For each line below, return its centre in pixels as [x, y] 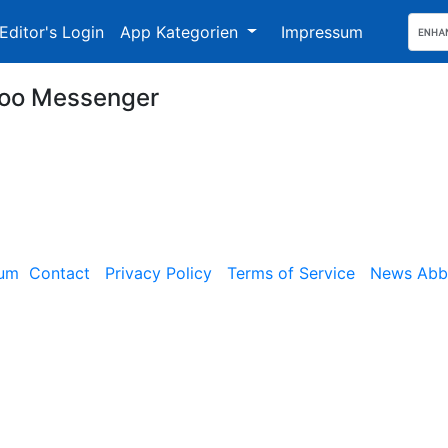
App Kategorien [181, 31]
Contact [59, 273]
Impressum [321, 31]
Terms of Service [291, 273]
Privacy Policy [158, 273]
